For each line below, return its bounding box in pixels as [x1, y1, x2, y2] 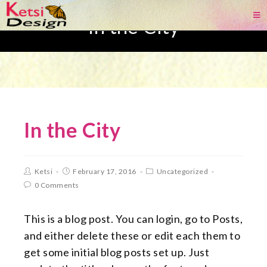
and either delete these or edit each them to [24, 229, 240, 242]
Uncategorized [156, 167, 208, 176]
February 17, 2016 [73, 167, 136, 176]
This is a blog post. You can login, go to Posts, [24, 212, 243, 225]
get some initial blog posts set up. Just [24, 246, 209, 259]
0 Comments [34, 181, 79, 190]
